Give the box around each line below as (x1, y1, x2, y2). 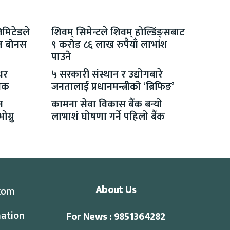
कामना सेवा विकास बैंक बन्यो (51, 95, 162, 113)
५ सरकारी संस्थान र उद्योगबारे (51, 66, 163, 84)
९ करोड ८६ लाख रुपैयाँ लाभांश (51, 36, 167, 54)
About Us (95, 181, 137, 199)
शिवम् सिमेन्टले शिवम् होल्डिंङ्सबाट (51, 24, 185, 42)
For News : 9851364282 (66, 208, 165, 226)
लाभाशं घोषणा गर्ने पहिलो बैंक (51, 108, 165, 126)
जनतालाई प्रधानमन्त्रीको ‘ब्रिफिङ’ (51, 78, 175, 96)
